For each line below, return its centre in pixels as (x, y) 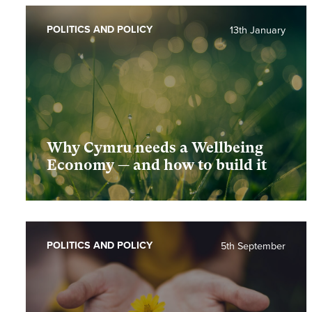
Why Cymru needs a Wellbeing (155, 148)
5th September (253, 247)
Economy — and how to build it (157, 165)
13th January (258, 31)
